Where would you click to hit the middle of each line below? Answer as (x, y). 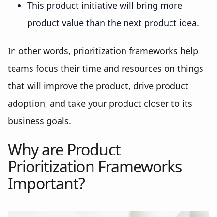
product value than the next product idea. (113, 23)
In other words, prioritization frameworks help (103, 51)
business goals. (39, 121)
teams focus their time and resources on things (106, 68)
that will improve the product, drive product (98, 86)
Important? (46, 183)
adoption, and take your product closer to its (100, 103)
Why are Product (64, 149)
